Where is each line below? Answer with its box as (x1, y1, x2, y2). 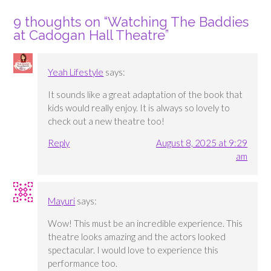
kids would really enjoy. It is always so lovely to (48, 102, 230, 114)
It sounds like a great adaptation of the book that (48, 89, 243, 100)
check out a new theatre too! (48, 116, 165, 127)
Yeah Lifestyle (48, 67, 104, 78)
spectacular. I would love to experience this (48, 244, 219, 256)
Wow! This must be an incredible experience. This (48, 218, 243, 229)
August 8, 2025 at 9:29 (155, 137, 247, 149)
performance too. (48, 258, 118, 269)
